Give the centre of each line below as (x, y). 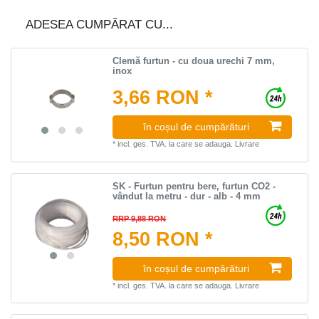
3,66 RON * (163, 97)
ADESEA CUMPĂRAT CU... (99, 24)
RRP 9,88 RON (140, 218)
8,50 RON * (163, 239)
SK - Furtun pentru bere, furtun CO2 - (194, 186)
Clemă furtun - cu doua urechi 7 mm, (194, 61)
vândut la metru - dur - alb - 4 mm (187, 196)
